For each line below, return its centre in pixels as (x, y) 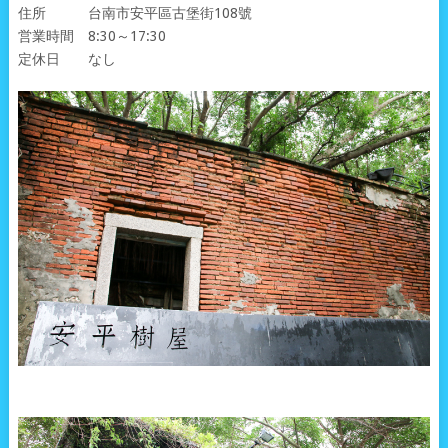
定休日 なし (66, 59)
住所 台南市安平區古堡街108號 (134, 13)
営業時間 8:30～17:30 (91, 36)
